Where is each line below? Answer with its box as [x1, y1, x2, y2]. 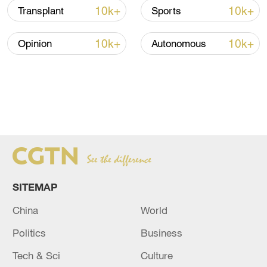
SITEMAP [13, 181, 58, 194]
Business [141, 226, 183, 240]
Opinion [18, 40, 52, 50]
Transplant [18, 7, 64, 17]
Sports [151, 7, 182, 17]
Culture [141, 249, 173, 262]
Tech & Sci [13, 249, 61, 262]
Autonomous [151, 40, 207, 50]
